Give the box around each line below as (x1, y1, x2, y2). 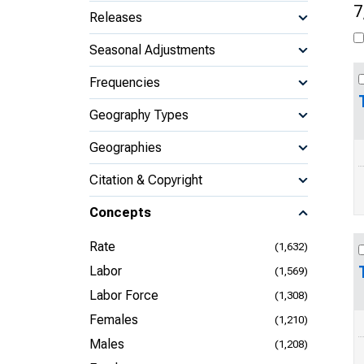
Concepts (89, 205, 151, 220)
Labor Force (89, 288, 158, 303)
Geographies (89, 139, 162, 155)
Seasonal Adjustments (89, 41, 215, 58)
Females (89, 312, 138, 327)
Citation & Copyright (89, 171, 202, 188)
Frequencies (89, 74, 160, 90)
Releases (89, 9, 142, 25)
